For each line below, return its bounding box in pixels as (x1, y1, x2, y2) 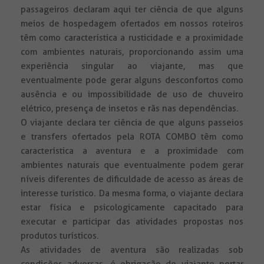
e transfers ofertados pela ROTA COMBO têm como (21, 131, 243, 143)
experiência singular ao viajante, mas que (21, 61, 243, 72)
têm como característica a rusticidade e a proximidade (21, 32, 243, 44)
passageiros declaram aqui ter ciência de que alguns (21, 4, 243, 15)
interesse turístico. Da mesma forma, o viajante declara (21, 188, 243, 199)
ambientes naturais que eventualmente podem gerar (21, 160, 243, 171)
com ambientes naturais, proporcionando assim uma (21, 47, 243, 58)
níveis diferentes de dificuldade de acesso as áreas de (21, 174, 243, 185)
